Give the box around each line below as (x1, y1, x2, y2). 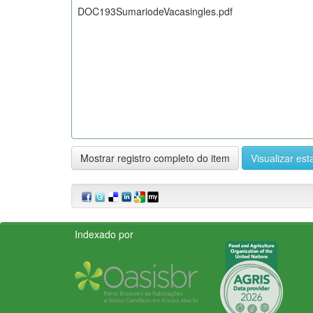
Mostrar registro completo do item (80, 150, 230, 165)
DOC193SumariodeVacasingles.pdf (78, 3, 233, 18)
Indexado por (75, 226, 133, 241)
